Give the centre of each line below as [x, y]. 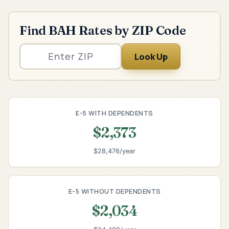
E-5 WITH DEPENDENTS [114, 113]
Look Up [151, 56]
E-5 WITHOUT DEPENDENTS [114, 191]
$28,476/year [114, 151]
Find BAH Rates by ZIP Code [103, 30]
